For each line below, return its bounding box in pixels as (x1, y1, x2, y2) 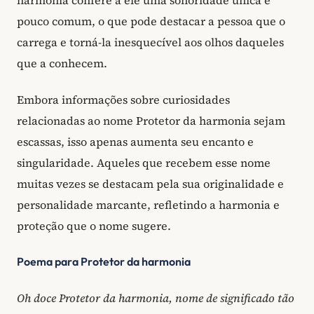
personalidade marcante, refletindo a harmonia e (17, 196, 280, 212)
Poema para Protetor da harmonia (17, 254, 191, 269)
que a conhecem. (17, 55, 107, 71)
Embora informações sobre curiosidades (17, 91, 230, 107)
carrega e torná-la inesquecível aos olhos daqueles (17, 34, 284, 50)
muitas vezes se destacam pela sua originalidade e (17, 175, 284, 191)
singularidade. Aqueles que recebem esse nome (17, 154, 271, 170)
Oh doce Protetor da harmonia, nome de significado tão (17, 290, 294, 306)
